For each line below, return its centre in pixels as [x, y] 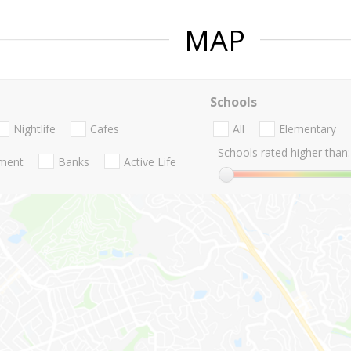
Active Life [150, 161]
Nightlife [34, 129]
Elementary [307, 129]
